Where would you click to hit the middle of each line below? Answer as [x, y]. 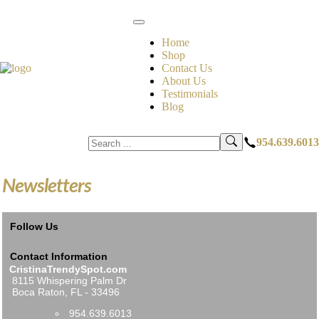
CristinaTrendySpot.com [68, 269]
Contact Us [187, 68]
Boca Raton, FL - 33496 [64, 292]
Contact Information [59, 256]
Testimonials [189, 94]
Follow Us [34, 226]
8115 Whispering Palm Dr [68, 281]
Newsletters [47, 186]
